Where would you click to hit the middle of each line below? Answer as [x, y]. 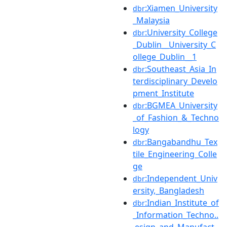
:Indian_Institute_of [182, 202]
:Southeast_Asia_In [181, 69]
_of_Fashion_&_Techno [176, 117]
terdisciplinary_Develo [175, 81]
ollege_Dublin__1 [165, 56]
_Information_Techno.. [176, 215]
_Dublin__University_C [174, 44]
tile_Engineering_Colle [175, 154]
